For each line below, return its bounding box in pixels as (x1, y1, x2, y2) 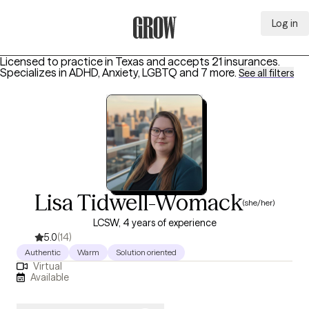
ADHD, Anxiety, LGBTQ (69, 66, 177, 79)
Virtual (32, 260, 62, 273)
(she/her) (243, 197, 275, 208)
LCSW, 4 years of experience (92, 217, 217, 229)
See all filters (239, 67, 294, 79)
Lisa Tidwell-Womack (34, 189, 243, 216)
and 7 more (179, 66, 235, 79)
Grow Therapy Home (132, 39, 235, 53)
